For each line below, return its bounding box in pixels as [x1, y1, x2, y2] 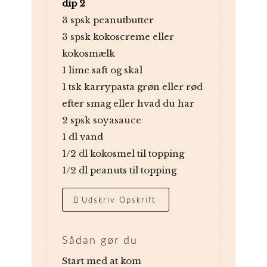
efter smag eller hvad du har [61, 98, 194, 110]
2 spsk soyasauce [61, 114, 141, 126]
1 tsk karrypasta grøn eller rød [61, 81, 203, 93]
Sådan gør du [61, 235, 138, 247]
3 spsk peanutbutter [61, 14, 154, 26]
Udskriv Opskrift [81, 197, 156, 205]
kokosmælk [61, 48, 115, 60]
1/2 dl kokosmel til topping [61, 148, 184, 160]
